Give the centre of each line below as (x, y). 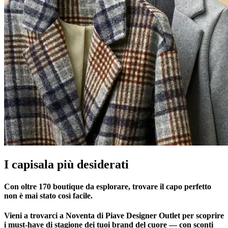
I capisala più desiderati (66, 164)
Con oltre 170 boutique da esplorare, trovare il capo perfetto (108, 187)
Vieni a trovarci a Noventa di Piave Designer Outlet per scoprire (114, 216)
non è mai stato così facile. (48, 196)
